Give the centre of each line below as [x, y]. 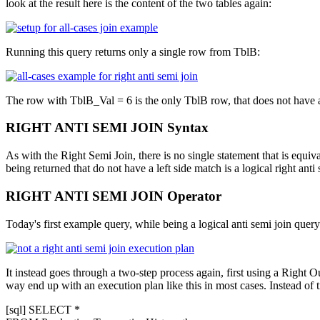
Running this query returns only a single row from [120, 51]
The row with [38, 100]
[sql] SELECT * [43, 309]
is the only [158, 100]
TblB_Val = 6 [101, 100]
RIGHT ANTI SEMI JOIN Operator [114, 196]
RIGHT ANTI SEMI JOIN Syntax [107, 128]
